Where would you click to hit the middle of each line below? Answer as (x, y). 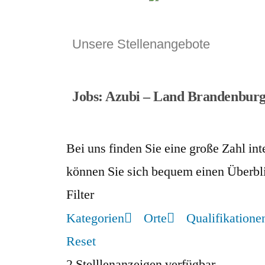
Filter (80, 194)
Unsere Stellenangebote (141, 44)
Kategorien (95, 218)
